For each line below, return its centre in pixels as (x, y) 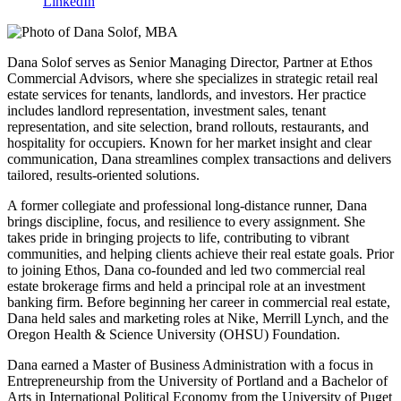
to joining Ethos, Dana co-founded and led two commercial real (186, 269)
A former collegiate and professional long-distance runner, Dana (187, 205)
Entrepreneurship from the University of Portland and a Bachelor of (197, 380)
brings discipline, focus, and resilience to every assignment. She (186, 221)
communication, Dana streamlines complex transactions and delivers (199, 158)
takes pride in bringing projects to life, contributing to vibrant (178, 237)
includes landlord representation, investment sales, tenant (166, 110)
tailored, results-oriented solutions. (103, 175)
